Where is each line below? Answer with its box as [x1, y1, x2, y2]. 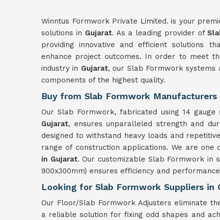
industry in [41, 64, 81, 73]
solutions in [41, 28, 85, 37]
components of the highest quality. [41, 76, 165, 84]
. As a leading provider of [111, 28, 208, 37]
